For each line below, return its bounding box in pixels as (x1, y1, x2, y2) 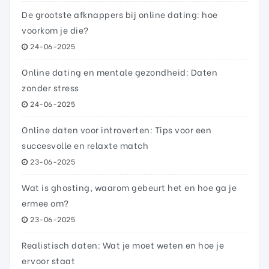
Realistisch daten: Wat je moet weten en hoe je (22, 238, 224, 251)
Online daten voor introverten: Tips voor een (22, 123, 211, 136)
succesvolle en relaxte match (22, 139, 148, 151)
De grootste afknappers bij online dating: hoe (22, 8, 218, 20)
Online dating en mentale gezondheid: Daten (22, 65, 217, 78)
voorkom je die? (22, 23, 89, 36)
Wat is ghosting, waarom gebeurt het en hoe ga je (22, 181, 237, 193)
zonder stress (22, 81, 79, 94)
